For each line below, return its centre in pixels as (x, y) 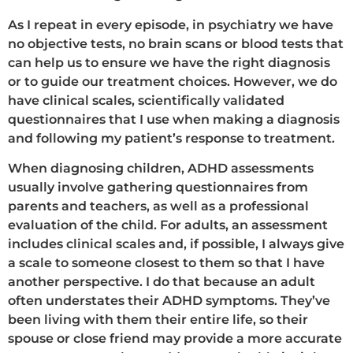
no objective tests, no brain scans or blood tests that (176, 43)
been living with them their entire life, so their (158, 320)
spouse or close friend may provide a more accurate (175, 339)
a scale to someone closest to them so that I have (166, 263)
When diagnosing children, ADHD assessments (161, 169)
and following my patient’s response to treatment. (171, 138)
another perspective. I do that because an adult (162, 282)
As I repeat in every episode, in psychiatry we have (171, 24)
